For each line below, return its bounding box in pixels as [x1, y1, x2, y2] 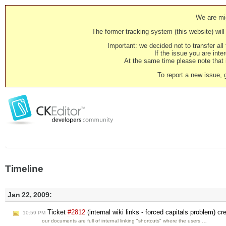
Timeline [5, 163, 43, 174]
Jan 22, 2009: [8, 191, 52, 199]
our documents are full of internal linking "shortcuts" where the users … [42, 218, 207, 224]
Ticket [45, 208, 68, 216]
